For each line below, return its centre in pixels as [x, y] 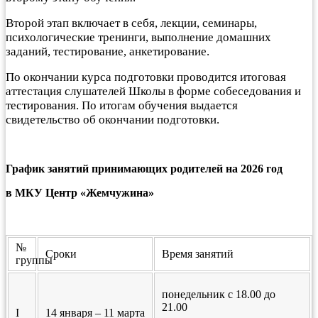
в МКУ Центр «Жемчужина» [80, 192]
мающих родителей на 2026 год [203, 168]
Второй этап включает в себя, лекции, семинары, [131, 23]
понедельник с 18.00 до [219, 294]
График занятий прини [65, 168]
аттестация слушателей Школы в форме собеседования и [153, 91]
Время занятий [198, 253]
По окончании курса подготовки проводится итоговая [146, 77]
